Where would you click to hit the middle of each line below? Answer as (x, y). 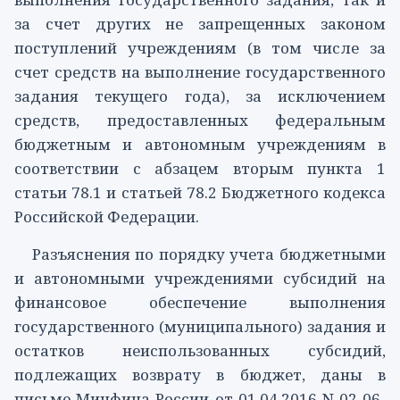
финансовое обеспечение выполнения (200, 303)
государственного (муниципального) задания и (200, 327)
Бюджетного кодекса (301, 192)
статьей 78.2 (169, 192)
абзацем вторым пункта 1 (271, 168)
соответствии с (85, 168)
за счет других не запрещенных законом (200, 23)
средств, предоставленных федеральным (200, 120)
